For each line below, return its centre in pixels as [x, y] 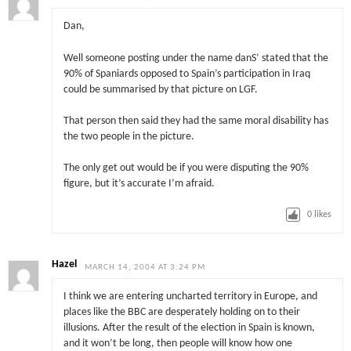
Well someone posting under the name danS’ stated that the [195, 58]
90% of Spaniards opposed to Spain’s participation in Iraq [186, 74]
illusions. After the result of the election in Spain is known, [189, 328]
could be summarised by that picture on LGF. [160, 89]
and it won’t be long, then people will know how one [177, 344]
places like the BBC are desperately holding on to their [181, 313]
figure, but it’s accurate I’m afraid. [139, 184]
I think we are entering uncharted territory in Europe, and [190, 297]
